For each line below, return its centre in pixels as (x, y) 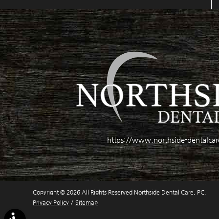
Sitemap (87, 202)
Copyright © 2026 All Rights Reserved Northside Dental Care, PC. (120, 192)
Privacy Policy (51, 202)
